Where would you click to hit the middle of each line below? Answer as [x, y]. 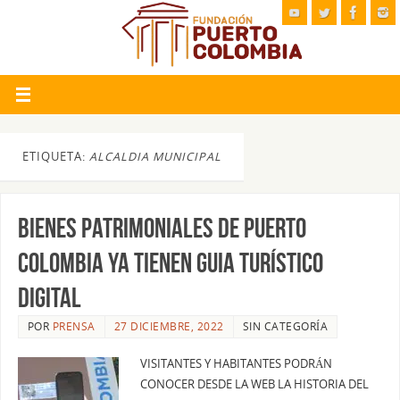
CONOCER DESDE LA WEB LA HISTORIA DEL [254, 385]
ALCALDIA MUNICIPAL [155, 156]
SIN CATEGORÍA [285, 327]
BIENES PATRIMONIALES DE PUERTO [162, 229]
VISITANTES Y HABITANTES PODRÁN [236, 364]
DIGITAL [49, 298]
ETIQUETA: [56, 156]
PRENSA [74, 327]
